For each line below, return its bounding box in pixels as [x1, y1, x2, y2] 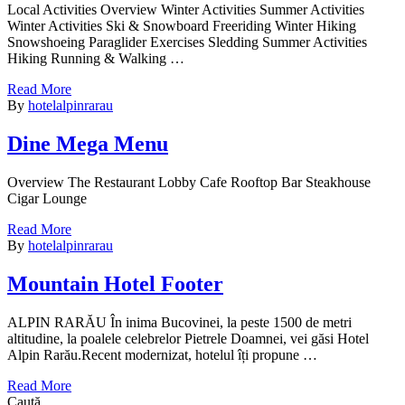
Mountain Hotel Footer [7, 272, 223, 297]
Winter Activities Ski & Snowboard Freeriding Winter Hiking [7, 18, 356, 34]
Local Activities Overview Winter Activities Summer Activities [7, 2, 364, 18]
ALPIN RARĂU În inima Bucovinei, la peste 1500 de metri [7, 314, 352, 330]
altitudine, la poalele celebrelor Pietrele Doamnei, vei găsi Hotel [7, 330, 369, 346]
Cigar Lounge [7, 191, 87, 207]
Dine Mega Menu [7, 132, 168, 156]
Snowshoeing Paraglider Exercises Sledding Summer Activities [7, 34, 367, 51]
